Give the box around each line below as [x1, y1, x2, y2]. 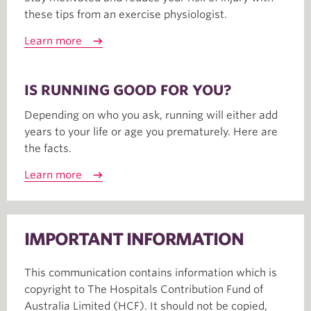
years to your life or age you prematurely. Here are [24, 126, 278, 139]
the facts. [24, 142, 72, 155]
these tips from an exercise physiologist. [24, 8, 227, 22]
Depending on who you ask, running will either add [24, 109, 278, 122]
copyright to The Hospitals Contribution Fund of [24, 283, 263, 296]
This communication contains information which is [24, 267, 277, 280]
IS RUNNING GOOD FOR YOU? [24, 82, 231, 99]
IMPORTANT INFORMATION [24, 229, 244, 250]
